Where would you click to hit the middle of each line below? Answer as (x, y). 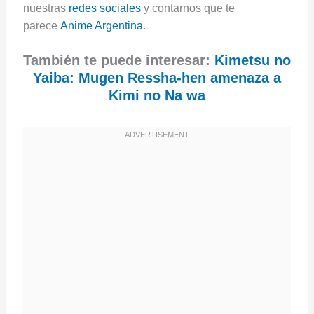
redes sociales (104, 8)
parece (41, 25)
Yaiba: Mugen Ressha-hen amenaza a (157, 78)
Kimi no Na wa (157, 96)
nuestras (46, 8)
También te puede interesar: (119, 61)
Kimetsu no (253, 61)
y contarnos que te (187, 8)
